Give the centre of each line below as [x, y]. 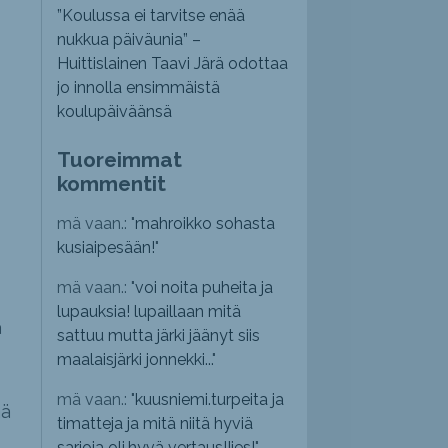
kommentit [112, 184]
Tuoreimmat [120, 160]
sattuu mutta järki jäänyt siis [159, 336]
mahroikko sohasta [205, 224]
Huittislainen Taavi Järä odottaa [173, 64]
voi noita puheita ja [204, 288]
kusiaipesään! [106, 248]
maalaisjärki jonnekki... [135, 360]
